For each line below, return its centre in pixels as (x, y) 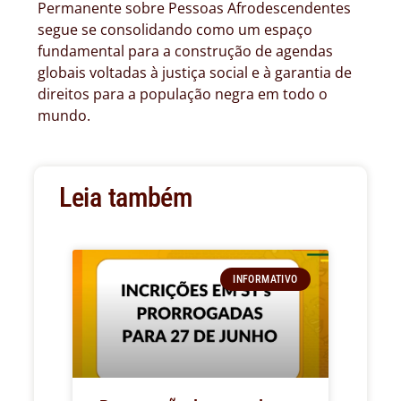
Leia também (126, 197)
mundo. (64, 116)
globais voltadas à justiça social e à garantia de (195, 73)
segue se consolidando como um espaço (175, 30)
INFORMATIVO (265, 279)
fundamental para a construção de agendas (185, 51)
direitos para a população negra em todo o (183, 94)
